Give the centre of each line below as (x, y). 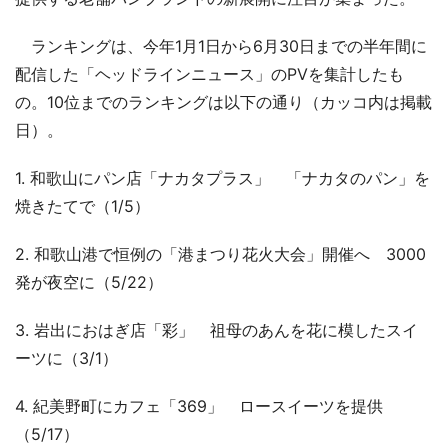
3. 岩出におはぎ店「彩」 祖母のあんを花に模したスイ (216, 329)
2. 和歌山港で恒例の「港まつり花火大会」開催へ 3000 (220, 253)
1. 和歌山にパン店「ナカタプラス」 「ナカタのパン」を (222, 177)
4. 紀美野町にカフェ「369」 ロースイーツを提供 (199, 405)
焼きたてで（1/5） (82, 205)
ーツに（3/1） (66, 357)
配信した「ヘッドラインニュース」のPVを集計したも (209, 73)
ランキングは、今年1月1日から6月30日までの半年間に (221, 45)
